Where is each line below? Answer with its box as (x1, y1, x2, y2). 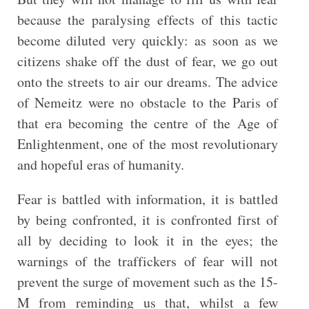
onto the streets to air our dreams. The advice (17, 72, 279, 91)
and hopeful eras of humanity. (17, 155, 184, 174)
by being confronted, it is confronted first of (17, 210, 279, 229)
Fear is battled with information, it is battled (17, 190, 279, 208)
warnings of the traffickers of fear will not (17, 252, 279, 270)
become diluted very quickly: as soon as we (17, 31, 279, 50)
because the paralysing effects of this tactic (17, 10, 279, 29)
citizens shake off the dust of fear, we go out (17, 52, 279, 70)
